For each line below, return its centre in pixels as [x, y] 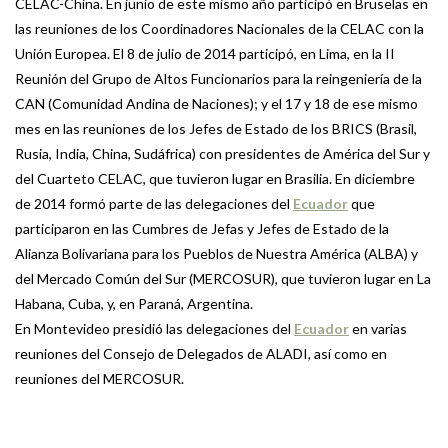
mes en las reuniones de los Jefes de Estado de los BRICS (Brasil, [216, 129]
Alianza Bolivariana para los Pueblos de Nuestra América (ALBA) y [216, 254]
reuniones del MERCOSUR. [99, 379]
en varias [378, 329]
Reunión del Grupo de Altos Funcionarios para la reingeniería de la [218, 79]
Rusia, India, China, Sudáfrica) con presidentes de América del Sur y [222, 154]
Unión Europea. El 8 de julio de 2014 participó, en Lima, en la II [205, 54]
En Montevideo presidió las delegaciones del [154, 329]
